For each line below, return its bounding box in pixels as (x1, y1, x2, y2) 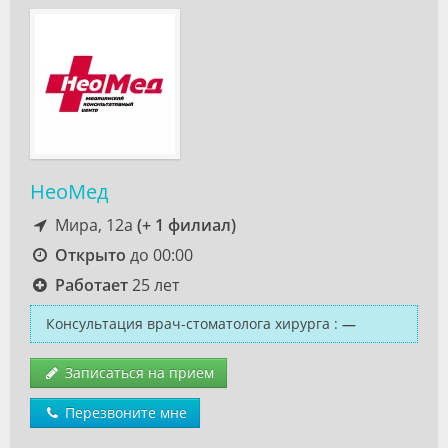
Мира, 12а (50, 214, 137, 236)
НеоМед (30, 178, 108, 205)
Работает (54, 274, 128, 296)
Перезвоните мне (61, 403, 187, 422)
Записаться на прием (61, 363, 214, 382)
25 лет (127, 274, 179, 296)
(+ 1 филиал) (136, 214, 236, 236)
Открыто (54, 244, 126, 266)
